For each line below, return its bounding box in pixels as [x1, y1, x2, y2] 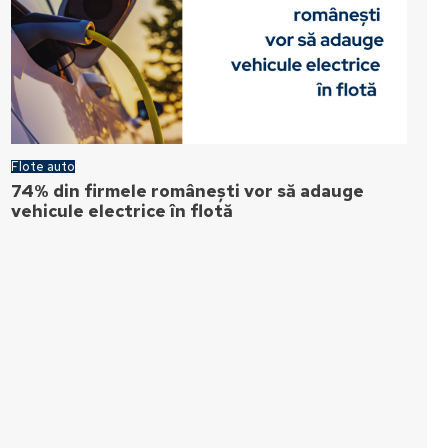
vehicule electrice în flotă [11, 200, 238, 222]
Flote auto [11, 158, 76, 175]
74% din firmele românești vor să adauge [11, 180, 365, 202]
